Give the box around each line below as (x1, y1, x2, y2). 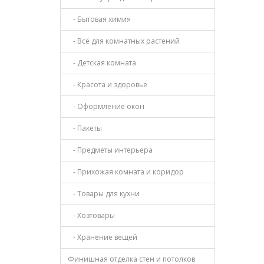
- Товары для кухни (68, 189, 140, 199)
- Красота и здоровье (68, 80, 147, 90)
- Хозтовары (68, 210, 115, 220)
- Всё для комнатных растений (68, 36, 180, 46)
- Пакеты (68, 123, 102, 133)
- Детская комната (68, 58, 136, 68)
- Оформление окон (68, 101, 144, 111)
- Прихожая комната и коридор (68, 167, 184, 177)
